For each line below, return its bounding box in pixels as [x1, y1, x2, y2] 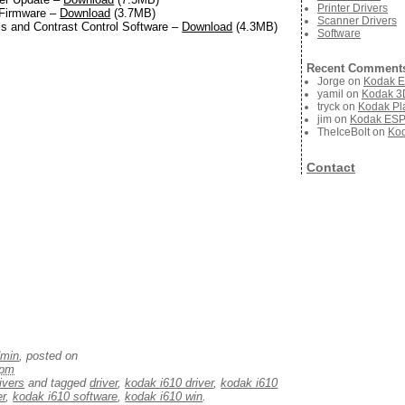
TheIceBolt [317, 125, 370, 138]
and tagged [24, 376, 90, 391]
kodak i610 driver [125, 376, 214, 391]
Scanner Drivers [317, 14, 397, 27]
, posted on [19, 349, 79, 363]
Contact [306, 159, 355, 174]
